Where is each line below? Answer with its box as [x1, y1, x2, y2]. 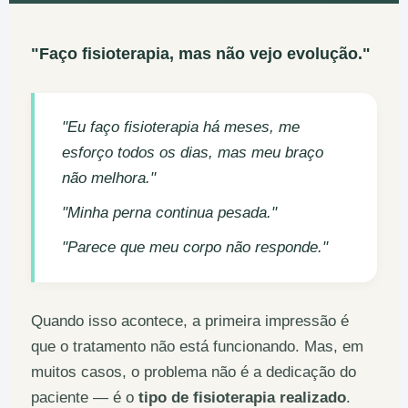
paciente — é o [31, 389, 138, 406]
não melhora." [62, 169, 156, 188]
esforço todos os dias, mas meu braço [62, 144, 323, 162]
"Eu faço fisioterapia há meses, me [62, 118, 300, 137]
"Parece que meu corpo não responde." [62, 239, 328, 257]
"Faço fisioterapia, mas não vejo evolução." [31, 45, 371, 64]
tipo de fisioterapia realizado [138, 389, 346, 406]
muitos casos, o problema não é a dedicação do [31, 363, 356, 381]
